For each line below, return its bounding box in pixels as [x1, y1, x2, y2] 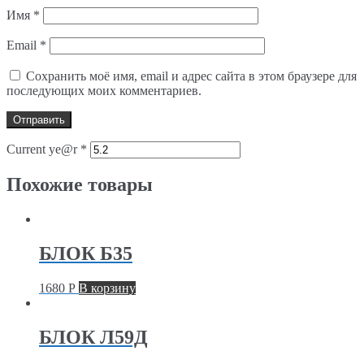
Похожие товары [6, 174, 153, 196]
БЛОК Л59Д [39, 327, 148, 349]
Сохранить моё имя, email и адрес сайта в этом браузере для [26, 68, 357, 83]
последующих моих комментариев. [6, 83, 201, 97]
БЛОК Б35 [39, 243, 132, 265]
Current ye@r [6, 141, 80, 156]
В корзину [79, 281, 136, 296]
